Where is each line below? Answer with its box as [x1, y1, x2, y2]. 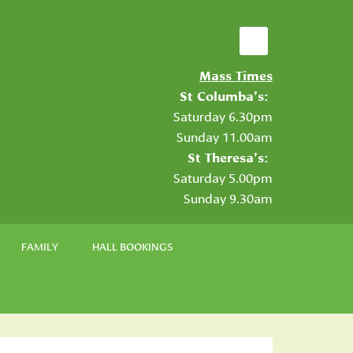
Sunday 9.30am [184, 188, 273, 206]
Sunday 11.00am [176, 127, 273, 145]
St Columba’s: [180, 86, 273, 104]
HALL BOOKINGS [92, 238, 173, 254]
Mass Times [199, 65, 273, 84]
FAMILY [21, 238, 58, 254]
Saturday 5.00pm [173, 168, 273, 186]
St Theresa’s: [188, 147, 273, 165]
